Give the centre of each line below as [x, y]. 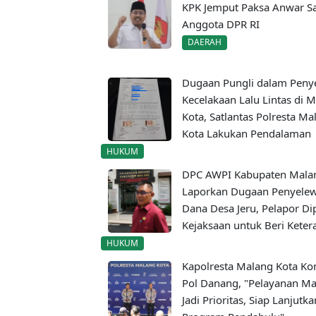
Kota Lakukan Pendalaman [247, 133]
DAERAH [204, 42]
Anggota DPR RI [221, 24]
